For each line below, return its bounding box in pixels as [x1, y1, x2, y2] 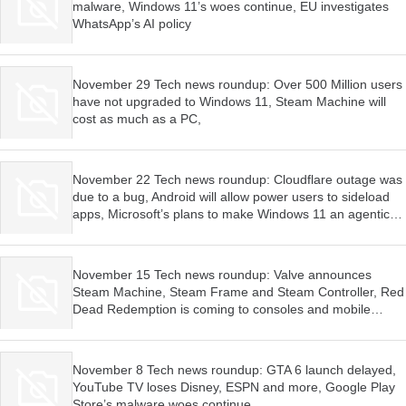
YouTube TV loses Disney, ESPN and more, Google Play [72, 379, 395, 394]
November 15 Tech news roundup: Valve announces [72, 266, 372, 282]
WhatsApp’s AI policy [72, 15, 191, 31]
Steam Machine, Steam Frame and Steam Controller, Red [72, 284, 404, 299]
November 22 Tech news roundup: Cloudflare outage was [72, 171, 402, 187]
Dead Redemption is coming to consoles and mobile [72, 301, 371, 316]
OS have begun [72, 223, 162, 238]
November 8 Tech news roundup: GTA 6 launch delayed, [72, 362, 396, 377]
